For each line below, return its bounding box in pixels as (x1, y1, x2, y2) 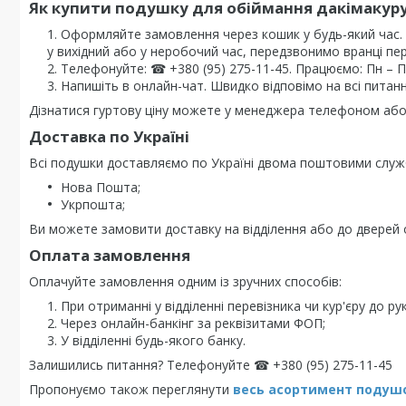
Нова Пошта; (61, 179, 140, 196)
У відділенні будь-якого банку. (61, 332, 246, 349)
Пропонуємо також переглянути (29, 381, 233, 398)
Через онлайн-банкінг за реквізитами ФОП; (61, 314, 325, 332)
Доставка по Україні (29, 126, 189, 147)
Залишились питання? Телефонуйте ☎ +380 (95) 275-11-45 (29, 356, 392, 373)
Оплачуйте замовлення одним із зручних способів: (29, 273, 342, 290)
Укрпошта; (61, 196, 125, 213)
